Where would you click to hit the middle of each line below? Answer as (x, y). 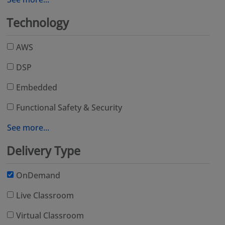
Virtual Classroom (50, 216)
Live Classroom (45, 196)
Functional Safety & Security (69, 108)
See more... (28, 128)
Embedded (37, 88)
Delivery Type (44, 151)
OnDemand (38, 176)
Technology (38, 23)
